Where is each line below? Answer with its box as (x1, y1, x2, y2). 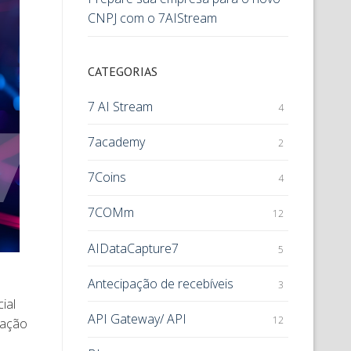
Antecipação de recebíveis (88, 274, 233, 292)
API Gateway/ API (88, 309, 186, 327)
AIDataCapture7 (88, 239, 179, 257)
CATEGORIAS (88, 63, 157, 79)
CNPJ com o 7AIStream (88, 9, 217, 27)
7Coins (88, 168, 126, 186)
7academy (88, 133, 145, 151)
